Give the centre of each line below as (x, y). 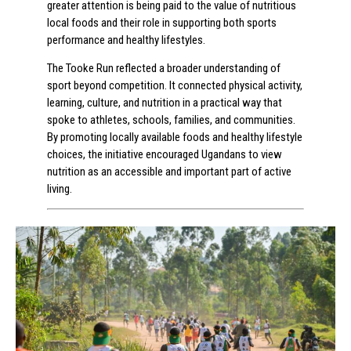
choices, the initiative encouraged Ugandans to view (165, 155)
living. (60, 189)
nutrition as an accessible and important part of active (169, 172)
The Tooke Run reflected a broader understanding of (164, 69)
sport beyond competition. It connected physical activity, (175, 86)
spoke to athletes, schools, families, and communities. (171, 120)
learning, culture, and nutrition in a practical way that (165, 103)
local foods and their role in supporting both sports (162, 22)
